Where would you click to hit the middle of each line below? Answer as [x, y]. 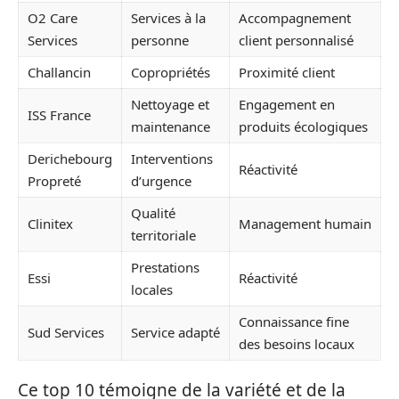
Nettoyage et [170, 104]
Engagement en [287, 104]
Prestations [165, 267]
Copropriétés [171, 72]
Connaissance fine [294, 321]
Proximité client [287, 72]
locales [152, 289]
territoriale [163, 235]
